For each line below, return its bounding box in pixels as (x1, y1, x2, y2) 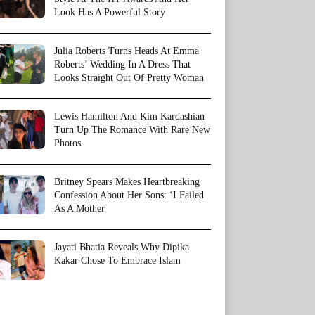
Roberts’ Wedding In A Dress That (54, 59, 191, 70)
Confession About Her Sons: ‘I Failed (54, 190, 204, 200)
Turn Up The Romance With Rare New (54, 124, 210, 135)
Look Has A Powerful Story (54, 7, 165, 18)
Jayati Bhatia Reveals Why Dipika (54, 242, 189, 252)
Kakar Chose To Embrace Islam (54, 255, 181, 266)
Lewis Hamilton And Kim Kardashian (54, 111, 205, 122)
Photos (54, 138, 81, 148)
